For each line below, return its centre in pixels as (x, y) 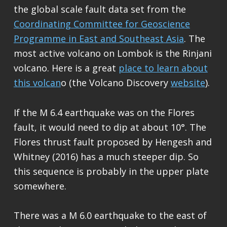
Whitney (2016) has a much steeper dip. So (106, 156)
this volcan (37, 83)
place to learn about (163, 68)
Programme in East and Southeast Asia (99, 39)
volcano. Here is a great (66, 68)
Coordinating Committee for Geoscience (102, 24)
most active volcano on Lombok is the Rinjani (112, 53)
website (188, 83)
